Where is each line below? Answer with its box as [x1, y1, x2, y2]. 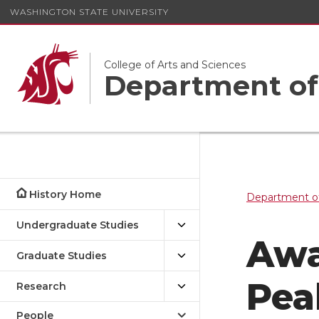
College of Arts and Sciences [104, 58, 246, 71]
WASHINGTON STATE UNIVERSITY [10, 6, 169, 17]
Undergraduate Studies [16, 219, 139, 231]
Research [16, 280, 66, 293]
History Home [29, 188, 102, 201]
